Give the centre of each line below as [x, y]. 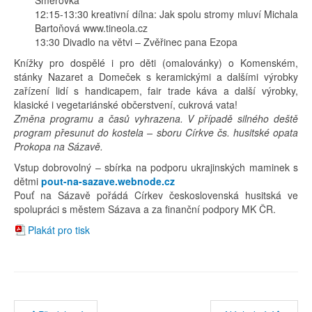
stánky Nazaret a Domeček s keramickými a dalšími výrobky [156, 76]
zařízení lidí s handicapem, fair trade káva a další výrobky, [156, 90]
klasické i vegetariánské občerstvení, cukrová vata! [126, 104]
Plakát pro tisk [59, 229]
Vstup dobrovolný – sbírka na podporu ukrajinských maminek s [156, 167]
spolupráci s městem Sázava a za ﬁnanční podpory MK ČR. [145, 209]
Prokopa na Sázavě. [58, 146]
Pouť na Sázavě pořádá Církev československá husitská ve [156, 195]
